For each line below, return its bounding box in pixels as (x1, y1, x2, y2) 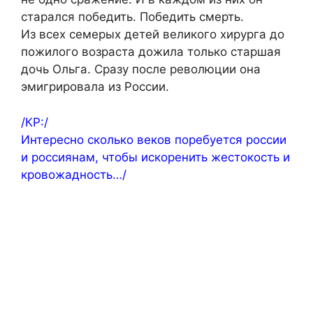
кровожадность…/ (21, 167, 126, 182)
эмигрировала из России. (21, 80, 169, 94)
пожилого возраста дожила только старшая (21, 45, 281, 59)
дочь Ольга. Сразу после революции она (21, 62, 261, 76)
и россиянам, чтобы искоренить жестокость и (21, 150, 290, 164)
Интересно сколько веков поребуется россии (21, 132, 286, 147)
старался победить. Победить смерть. (21, 10, 244, 24)
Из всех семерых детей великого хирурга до (21, 27, 284, 41)
